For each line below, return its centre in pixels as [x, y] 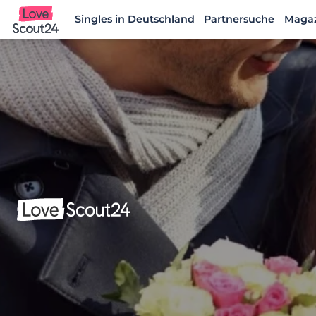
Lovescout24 [49, 35]
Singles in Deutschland [134, 19]
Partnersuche [239, 19]
